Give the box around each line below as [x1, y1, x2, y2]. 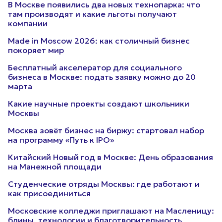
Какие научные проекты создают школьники [8, 99, 189, 109]
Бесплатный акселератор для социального [8, 62, 182, 72]
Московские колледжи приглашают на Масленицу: [8, 206, 214, 216]
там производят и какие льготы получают [8, 9, 177, 19]
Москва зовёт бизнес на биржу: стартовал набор [8, 125, 204, 135]
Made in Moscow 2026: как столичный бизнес [8, 36, 190, 46]
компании [8, 18, 48, 28]
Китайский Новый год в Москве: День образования [8, 152, 213, 162]
